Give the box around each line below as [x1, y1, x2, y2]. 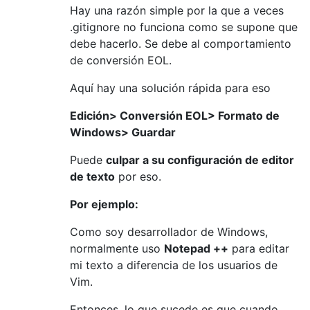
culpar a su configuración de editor [106, 152, 294, 167]
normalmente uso [70, 241, 164, 255]
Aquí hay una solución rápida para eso [70, 80, 271, 95]
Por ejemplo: [70, 197, 138, 211]
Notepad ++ [164, 241, 228, 255]
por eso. [115, 169, 161, 183]
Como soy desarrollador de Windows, [70, 224, 268, 239]
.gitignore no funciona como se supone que [70, 19, 298, 34]
